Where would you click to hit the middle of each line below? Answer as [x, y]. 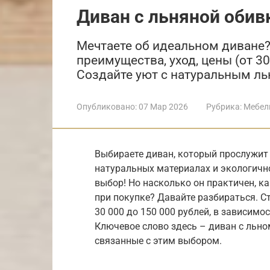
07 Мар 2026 [163, 106]
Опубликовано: [107, 106]
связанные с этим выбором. [158, 240]
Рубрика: [224, 106]
